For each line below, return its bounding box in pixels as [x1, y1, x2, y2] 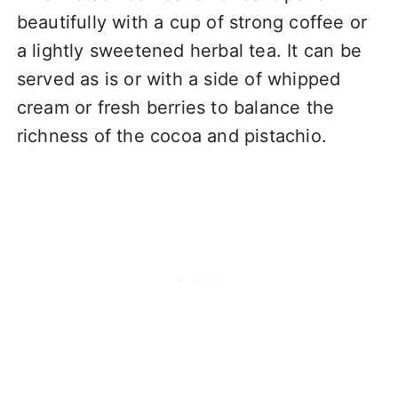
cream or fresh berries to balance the [16, 96, 335, 118]
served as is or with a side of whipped [16, 68, 341, 90]
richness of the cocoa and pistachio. [16, 124, 327, 147]
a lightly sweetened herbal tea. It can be [16, 39, 362, 61]
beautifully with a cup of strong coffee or [16, 11, 368, 33]
